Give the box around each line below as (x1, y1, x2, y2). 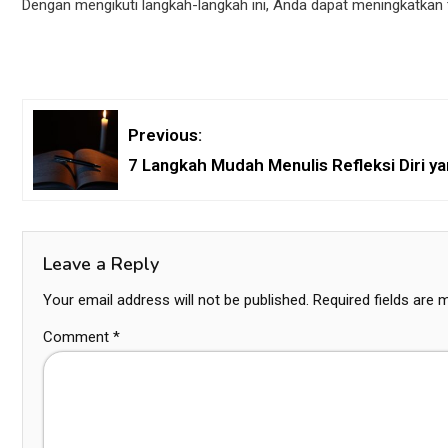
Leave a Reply (43, 252, 159, 277)
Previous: (127, 125, 202, 146)
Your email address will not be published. (43, 291, 309, 310)
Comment (43, 328, 113, 347)
